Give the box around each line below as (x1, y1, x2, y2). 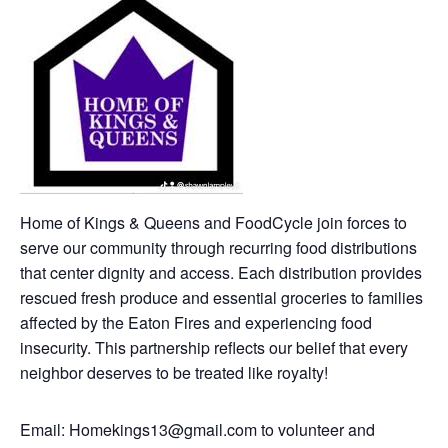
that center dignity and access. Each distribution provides (20, 261, 422, 284)
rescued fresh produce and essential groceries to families (20, 286, 423, 309)
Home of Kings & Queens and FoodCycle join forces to (20, 211, 407, 234)
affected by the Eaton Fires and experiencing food (20, 311, 372, 334)
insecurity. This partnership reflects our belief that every (20, 336, 408, 359)
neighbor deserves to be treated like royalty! (20, 361, 328, 384)
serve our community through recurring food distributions (20, 236, 417, 259)
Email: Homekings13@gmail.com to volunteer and (20, 418, 375, 441)
